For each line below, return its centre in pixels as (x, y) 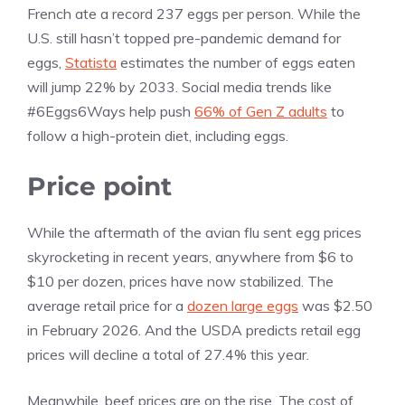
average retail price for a (107, 306)
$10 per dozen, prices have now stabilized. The (180, 282)
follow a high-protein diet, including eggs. (158, 136)
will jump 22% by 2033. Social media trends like (179, 87)
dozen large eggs (243, 306)
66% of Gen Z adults (261, 112)
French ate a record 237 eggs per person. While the (194, 14)
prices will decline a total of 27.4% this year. (168, 355)
